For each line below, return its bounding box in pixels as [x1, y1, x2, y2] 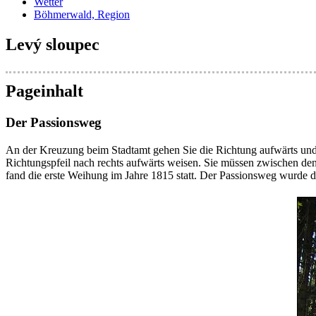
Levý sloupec [6, 35, 99, 54]
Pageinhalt [6, 82, 83, 101]
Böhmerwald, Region [34, 8, 130, 21]
